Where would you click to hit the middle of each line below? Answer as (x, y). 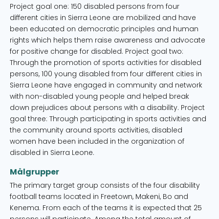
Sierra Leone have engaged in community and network (106, 85)
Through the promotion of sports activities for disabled (106, 63)
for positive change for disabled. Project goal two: (97, 51)
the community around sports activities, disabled (96, 130)
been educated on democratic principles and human (104, 29)
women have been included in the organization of (97, 141)
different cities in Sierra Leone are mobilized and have (103, 18)
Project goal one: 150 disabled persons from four (95, 6)
